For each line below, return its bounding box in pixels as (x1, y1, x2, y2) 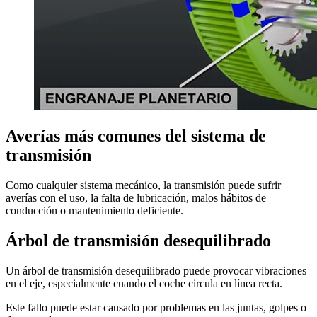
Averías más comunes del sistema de (6, 126, 266, 145)
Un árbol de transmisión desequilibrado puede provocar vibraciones (6, 264, 306, 277)
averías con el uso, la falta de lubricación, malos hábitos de (6, 191, 266, 204)
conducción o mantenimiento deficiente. (6, 204, 183, 217)
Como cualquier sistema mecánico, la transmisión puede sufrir (6, 178, 281, 191)
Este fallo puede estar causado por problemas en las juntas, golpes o (6, 301, 306, 313)
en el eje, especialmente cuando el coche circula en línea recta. (6, 277, 282, 289)
